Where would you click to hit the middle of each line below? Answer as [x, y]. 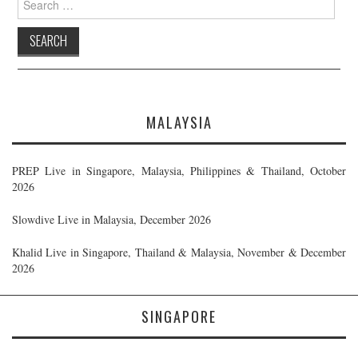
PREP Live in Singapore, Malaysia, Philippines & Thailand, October [179, 170]
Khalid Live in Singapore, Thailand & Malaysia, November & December [179, 252]
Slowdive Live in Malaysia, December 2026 [111, 219]
